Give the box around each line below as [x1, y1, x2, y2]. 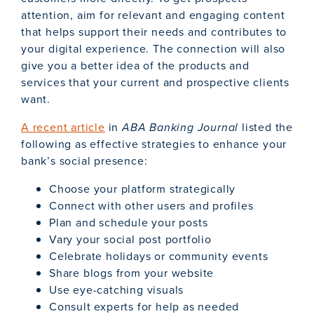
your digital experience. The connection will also [21, 41, 286, 57]
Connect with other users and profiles [49, 198, 254, 214]
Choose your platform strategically [49, 181, 236, 198]
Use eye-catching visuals [49, 282, 184, 299]
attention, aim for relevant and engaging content [21, 7, 285, 24]
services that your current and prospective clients [21, 74, 289, 91]
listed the [242, 119, 294, 136]
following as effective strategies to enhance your [21, 136, 287, 153]
